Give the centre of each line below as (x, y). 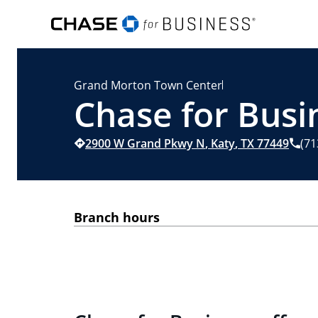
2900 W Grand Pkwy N (145, 143)
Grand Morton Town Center (148, 85)
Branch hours (117, 217)
